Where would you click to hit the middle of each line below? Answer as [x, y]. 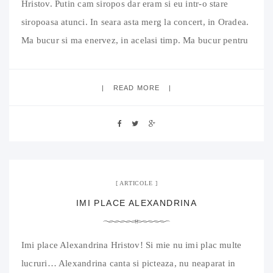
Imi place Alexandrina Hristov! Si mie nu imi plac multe [132, 245]
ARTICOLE [136, 183]
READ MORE [136, 87]
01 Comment [72, 149]
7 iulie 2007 [34, 149]
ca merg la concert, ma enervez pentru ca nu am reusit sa [133, 58]
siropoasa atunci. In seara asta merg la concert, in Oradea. [135, 22]
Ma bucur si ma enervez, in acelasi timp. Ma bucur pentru [135, 40]
